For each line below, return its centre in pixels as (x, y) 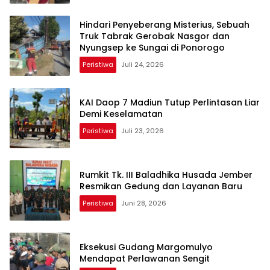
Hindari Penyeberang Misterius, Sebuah (165, 24)
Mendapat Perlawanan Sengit (145, 259)
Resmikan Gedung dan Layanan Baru (161, 187)
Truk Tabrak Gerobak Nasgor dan (155, 36)
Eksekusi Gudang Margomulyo (146, 247)
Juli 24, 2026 (143, 64)
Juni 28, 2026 (144, 203)
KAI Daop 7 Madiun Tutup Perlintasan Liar (170, 103)
